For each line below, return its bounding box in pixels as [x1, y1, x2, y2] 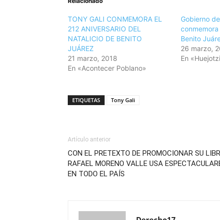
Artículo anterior [68, 136, 110, 143]
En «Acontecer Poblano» [68, 64, 146, 73]
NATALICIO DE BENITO [68, 34, 142, 43]
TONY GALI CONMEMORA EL [68, 15, 162, 24]
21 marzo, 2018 [68, 54, 117, 63]
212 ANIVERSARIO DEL [68, 25, 141, 33]
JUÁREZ [68, 44, 94, 53]
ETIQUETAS [72, 96, 100, 104]
